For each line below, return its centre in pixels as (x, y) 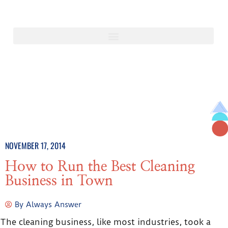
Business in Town (59, 181)
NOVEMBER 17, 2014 (35, 145)
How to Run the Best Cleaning (100, 167)
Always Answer (54, 204)
